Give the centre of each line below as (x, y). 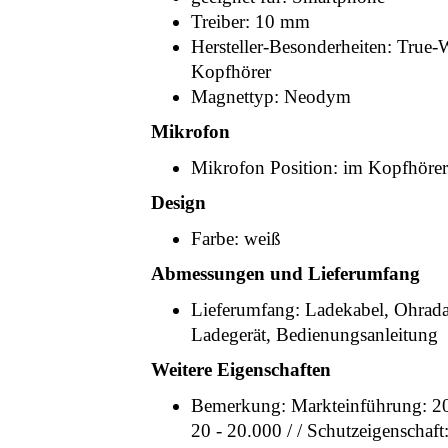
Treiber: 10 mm (250, 21)
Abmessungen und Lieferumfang (285, 273)
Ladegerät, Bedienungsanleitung (314, 334)
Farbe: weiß (236, 238)
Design (178, 202)
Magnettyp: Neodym (271, 96)
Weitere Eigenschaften (241, 369)
